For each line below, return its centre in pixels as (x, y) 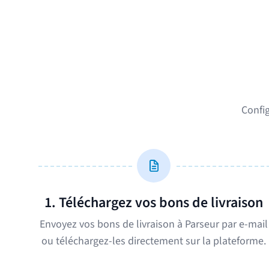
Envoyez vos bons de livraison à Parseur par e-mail (154, 224)
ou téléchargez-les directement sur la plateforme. (154, 241)
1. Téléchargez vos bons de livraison (154, 203)
